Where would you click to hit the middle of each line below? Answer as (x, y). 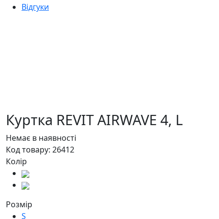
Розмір (19, 205)
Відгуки (35, 7)
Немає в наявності (41, 138)
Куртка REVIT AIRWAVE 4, (91, 120)
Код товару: (29, 150)
